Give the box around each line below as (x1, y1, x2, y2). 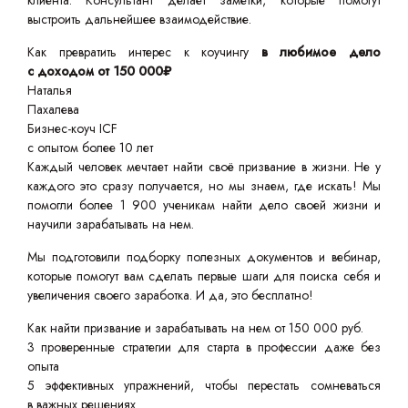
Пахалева (27, 100, 79, 118)
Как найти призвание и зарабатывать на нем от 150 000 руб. (27, 319, 363, 337)
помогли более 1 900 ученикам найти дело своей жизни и (27, 196, 381, 214)
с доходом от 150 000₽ (27, 62, 171, 80)
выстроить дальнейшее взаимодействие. (27, 10, 255, 28)
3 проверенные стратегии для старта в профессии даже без (27, 338, 381, 356)
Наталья (27, 81, 72, 99)
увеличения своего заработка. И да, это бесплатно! (27, 286, 313, 304)
